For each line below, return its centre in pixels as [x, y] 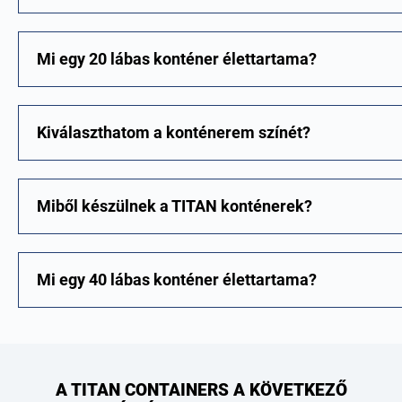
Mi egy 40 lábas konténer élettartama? [177, 279]
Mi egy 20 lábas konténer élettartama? [177, 58]
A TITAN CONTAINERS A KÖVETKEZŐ [201, 389]
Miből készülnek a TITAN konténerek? [175, 205]
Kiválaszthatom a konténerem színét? [174, 132]
